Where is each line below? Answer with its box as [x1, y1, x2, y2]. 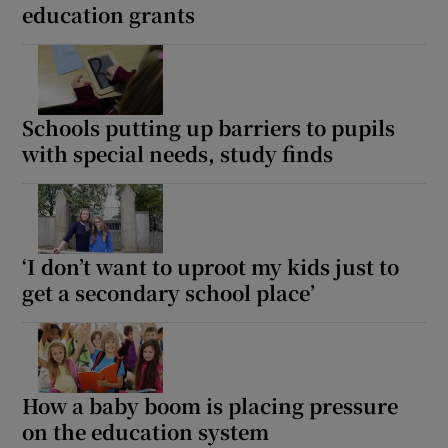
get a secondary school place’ [22, 277, 316, 307]
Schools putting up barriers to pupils [22, 112, 396, 142]
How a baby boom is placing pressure [22, 390, 399, 420]
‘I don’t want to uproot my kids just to [22, 251, 400, 281]
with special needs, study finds [22, 138, 334, 168]
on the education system [22, 416, 270, 446]
